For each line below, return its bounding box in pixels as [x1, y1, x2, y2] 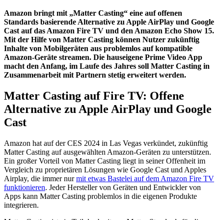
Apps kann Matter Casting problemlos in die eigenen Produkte [4, 192, 197, 201]
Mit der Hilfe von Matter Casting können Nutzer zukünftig [4, 35, 199, 44]
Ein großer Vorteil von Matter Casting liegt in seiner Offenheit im [4, 157, 205, 165]
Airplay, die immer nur [4, 174, 76, 183]
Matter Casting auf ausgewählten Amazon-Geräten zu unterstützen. [4, 148, 211, 157]
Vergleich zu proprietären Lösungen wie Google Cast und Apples [4, 165, 206, 174]
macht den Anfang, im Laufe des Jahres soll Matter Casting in [4, 62, 210, 71]
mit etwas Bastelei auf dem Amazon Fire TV [76, 174, 214, 183]
